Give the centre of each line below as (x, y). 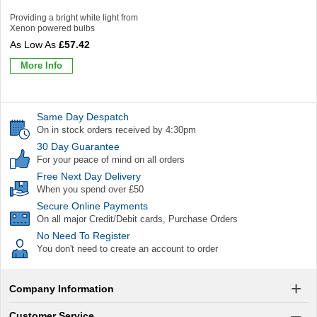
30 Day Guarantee (78, 146)
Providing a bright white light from (74, 17)
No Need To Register (83, 235)
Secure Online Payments (92, 206)
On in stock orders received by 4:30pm (116, 129)
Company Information (62, 288)
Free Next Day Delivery (89, 176)
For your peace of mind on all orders (111, 159)
